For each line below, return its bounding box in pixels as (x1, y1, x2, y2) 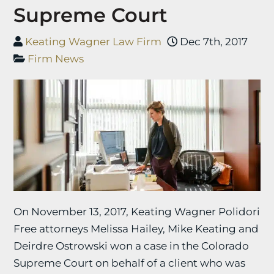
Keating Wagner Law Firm (25, 35, 162, 48)
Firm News (28, 53, 84, 65)
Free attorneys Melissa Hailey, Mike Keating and (13, 222, 259, 235)
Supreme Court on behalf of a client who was (13, 256, 246, 269)
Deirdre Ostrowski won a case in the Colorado (13, 239, 250, 252)
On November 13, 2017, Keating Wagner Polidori (13, 205, 261, 218)
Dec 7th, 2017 (177, 35, 248, 48)
